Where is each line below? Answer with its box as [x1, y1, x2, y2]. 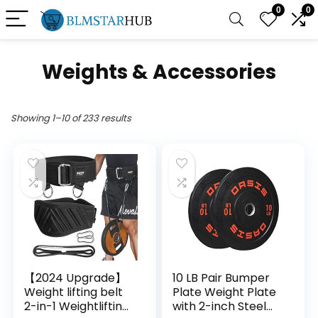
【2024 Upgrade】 [24, 270, 127, 286]
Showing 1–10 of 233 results [11, 111, 131, 125]
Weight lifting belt [24, 284, 124, 300]
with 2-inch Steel [172, 298, 267, 314]
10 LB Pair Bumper [172, 270, 270, 286]
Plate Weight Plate [172, 284, 277, 300]
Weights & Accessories [42, 58, 276, 86]
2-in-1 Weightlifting [24, 298, 130, 314]
